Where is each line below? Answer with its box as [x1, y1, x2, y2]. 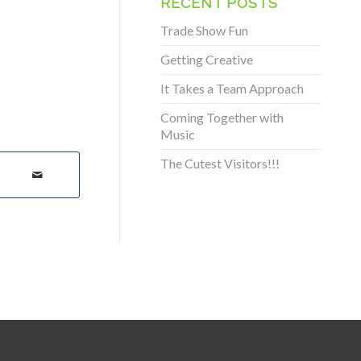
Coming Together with [160, 110, 284, 125]
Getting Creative [160, 52, 254, 67]
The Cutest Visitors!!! [160, 156, 280, 171]
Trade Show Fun [160, 23, 249, 38]
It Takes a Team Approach [160, 81, 305, 96]
